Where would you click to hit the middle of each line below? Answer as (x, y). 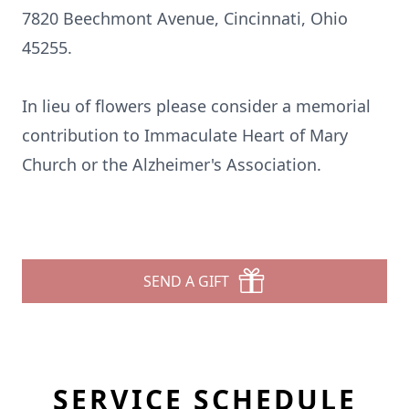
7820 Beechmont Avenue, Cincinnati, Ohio (185, 18)
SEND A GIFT (186, 281)
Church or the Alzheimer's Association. (172, 164)
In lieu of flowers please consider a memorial (196, 106)
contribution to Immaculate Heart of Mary (185, 135)
